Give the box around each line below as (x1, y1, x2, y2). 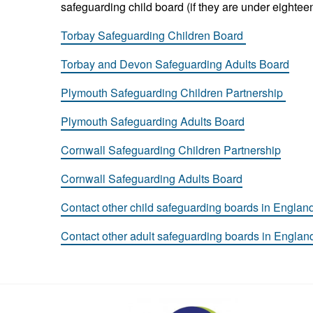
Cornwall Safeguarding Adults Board (61, 170, 242, 187)
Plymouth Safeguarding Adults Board (61, 113, 245, 129)
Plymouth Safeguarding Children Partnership (61, 85, 286, 101)
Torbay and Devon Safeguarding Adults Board (61, 56, 289, 72)
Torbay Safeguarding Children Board (61, 27, 246, 43)
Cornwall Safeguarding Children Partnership (61, 142, 281, 158)
